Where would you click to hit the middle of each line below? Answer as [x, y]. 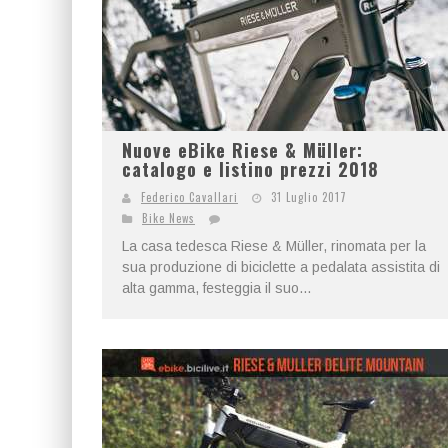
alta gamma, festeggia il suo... [216, 288]
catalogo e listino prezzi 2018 [250, 169]
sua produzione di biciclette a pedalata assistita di [281, 267]
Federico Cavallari [189, 197]
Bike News [168, 218]
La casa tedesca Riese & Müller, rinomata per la [274, 246]
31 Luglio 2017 [309, 197]
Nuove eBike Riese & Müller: [242, 150]
